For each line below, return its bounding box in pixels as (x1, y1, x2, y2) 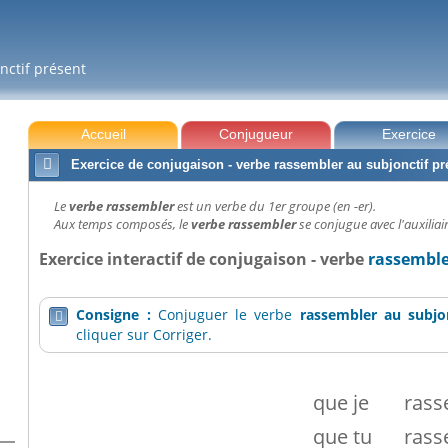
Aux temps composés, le (54, 215, 192, 233)
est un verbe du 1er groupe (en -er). (177, 197, 377, 215)
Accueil (80, 126, 126, 142)
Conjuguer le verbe (157, 305, 300, 325)
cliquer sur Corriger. (76, 325, 213, 345)
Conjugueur (219, 126, 294, 142)
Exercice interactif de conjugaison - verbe (39, 248, 369, 270)
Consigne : (76, 305, 158, 325)
